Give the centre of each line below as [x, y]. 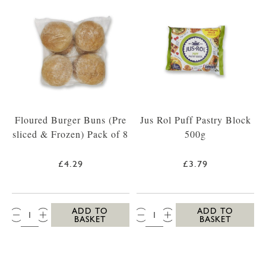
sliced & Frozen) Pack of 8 [71, 134]
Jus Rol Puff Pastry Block [195, 120]
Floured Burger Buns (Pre [70, 120]
